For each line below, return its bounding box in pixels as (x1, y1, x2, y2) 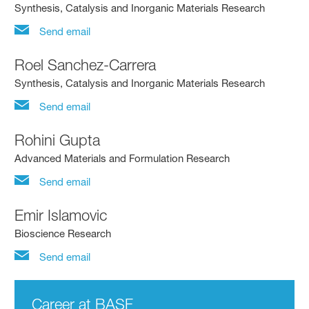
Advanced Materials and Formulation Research (14, 151, 230, 165)
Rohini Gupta (14, 130, 101, 149)
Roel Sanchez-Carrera (14, 55, 157, 74)
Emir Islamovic (14, 206, 108, 224)
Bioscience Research (14, 226, 112, 240)
